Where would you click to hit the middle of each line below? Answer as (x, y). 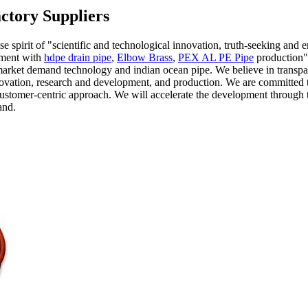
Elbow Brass (145, 57)
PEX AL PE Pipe (216, 57)
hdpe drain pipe (78, 57)
